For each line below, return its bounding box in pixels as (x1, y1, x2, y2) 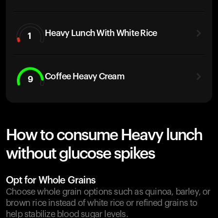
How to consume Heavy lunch (6, 127, 202, 143)
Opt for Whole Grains (6, 176, 95, 185)
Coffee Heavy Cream (45, 72, 125, 81)
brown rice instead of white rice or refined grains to (6, 199, 198, 207)
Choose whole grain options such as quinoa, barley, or (6, 187, 211, 196)
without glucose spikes (6, 146, 155, 162)
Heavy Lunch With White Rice (45, 28, 157, 37)
